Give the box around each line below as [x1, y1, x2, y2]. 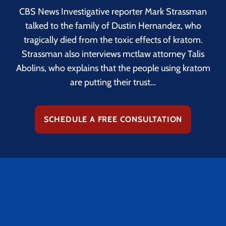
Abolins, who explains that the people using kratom [16, 62, 210, 74]
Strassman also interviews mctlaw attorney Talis [22, 48, 204, 60]
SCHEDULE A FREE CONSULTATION [43, 114, 183, 124]
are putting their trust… [70, 76, 156, 88]
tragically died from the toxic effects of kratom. [23, 34, 203, 45]
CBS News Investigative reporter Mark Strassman [19, 6, 207, 17]
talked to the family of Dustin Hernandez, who [25, 20, 201, 31]
